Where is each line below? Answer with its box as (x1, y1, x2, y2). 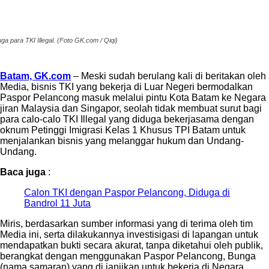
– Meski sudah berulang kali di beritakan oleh (71, 71, 266, 82)
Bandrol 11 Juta (24, 198, 91, 209)
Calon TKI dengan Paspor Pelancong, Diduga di (24, 187, 230, 198)
